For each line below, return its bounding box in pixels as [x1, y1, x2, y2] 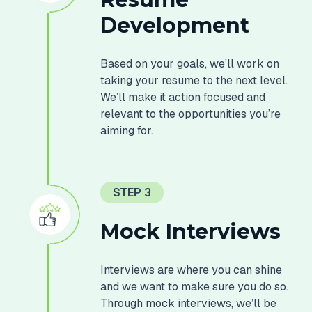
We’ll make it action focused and [100, 89, 266, 104]
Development [100, 12, 250, 38]
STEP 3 [113, 185, 152, 201]
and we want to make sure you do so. [100, 279, 289, 295]
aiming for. [100, 123, 154, 138]
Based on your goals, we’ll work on [100, 56, 280, 71]
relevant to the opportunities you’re [100, 106, 281, 121]
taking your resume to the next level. [100, 72, 288, 88]
